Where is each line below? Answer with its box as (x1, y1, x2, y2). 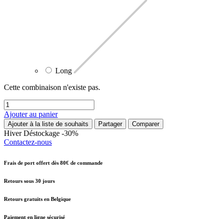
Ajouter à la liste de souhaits (8, 120, 88, 128)
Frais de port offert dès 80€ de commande (4, 160, 103, 166)
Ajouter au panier (4, 110, 58, 119)
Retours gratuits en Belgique (4, 196, 71, 202)
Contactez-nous (4, 138, 52, 147)
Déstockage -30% (23, 129, 78, 138)
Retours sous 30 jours (4, 178, 55, 184)
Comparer (132, 120, 159, 128)
